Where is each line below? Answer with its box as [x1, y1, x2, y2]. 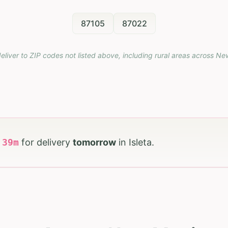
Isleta [129, 137, 152, 148]
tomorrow [73, 137, 116, 148]
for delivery [21, 137, 73, 148]
